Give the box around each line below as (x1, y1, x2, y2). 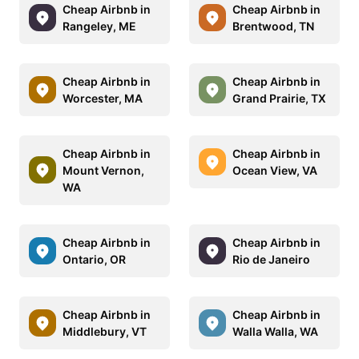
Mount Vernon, (63, 163, 144, 177)
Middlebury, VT (63, 324, 147, 338)
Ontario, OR (63, 252, 126, 266)
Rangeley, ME (63, 18, 136, 33)
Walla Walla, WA (232, 324, 318, 338)
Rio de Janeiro (232, 252, 310, 266)
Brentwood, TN (232, 18, 314, 33)
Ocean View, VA (232, 163, 317, 177)
